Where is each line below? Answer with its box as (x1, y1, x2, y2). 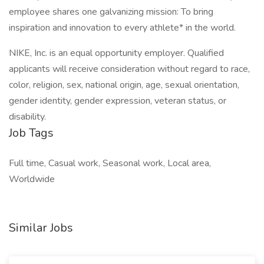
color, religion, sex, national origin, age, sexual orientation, (9, 78, 239, 91)
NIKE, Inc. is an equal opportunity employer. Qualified (9, 47, 224, 60)
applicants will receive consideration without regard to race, (9, 62, 250, 75)
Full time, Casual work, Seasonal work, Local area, (9, 157, 211, 170)
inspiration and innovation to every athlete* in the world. (9, 21, 236, 34)
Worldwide (9, 173, 55, 186)
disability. (9, 110, 46, 123)
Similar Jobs (9, 220, 73, 236)
